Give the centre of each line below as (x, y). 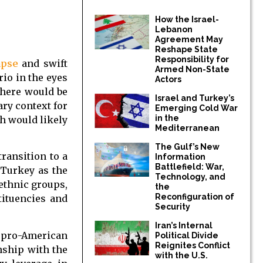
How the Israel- (187, 20)
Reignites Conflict (193, 246)
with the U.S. (182, 256)
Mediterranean (188, 128)
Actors (168, 80)
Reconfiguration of (195, 197)
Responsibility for (192, 60)
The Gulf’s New (188, 147)
